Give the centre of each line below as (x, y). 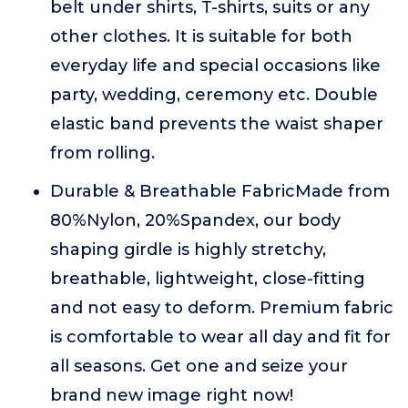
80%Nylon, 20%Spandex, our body (195, 220)
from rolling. (102, 153)
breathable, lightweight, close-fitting (208, 279)
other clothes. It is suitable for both (201, 36)
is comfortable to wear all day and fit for (220, 337)
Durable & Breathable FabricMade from (220, 191)
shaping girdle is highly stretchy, (188, 250)
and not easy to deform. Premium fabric (222, 308)
